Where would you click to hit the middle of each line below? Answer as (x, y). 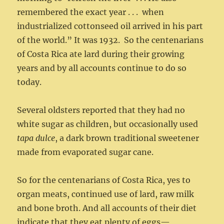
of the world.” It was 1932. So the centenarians (110, 40)
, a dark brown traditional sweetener (127, 138)
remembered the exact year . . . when (91, 12)
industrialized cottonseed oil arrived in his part (110, 26)
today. (29, 82)
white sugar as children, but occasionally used (108, 124)
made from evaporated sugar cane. (85, 152)
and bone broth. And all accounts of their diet (107, 208)
